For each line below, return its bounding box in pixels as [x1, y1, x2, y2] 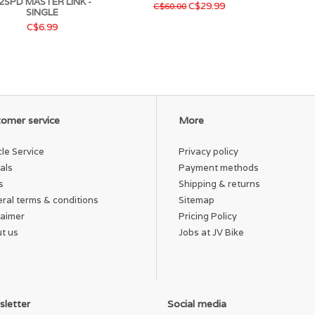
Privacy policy [179, 146, 238, 158]
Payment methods [179, 162, 259, 174]
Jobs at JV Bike [179, 226, 244, 239]
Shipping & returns [179, 178, 260, 191]
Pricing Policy [179, 210, 237, 223]
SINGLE [25, 6, 58, 18]
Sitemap [179, 194, 214, 207]
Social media [167, 297, 226, 311]
